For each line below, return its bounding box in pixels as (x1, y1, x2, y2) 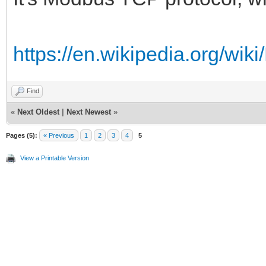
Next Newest (66, 107, 111, 117)
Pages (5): (6, 132, 37, 140)
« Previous (43, 132, 74, 140)
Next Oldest (17, 107, 59, 117)
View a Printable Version (20, 154, 89, 162)
